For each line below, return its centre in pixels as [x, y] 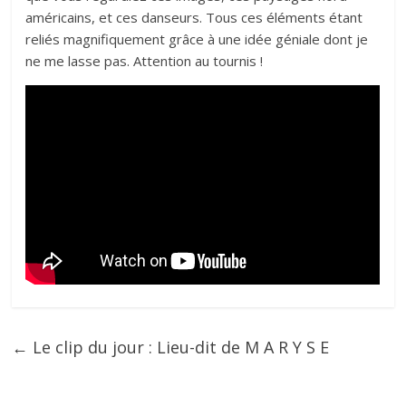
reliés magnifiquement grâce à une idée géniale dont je [197, 39]
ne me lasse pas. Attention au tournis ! [145, 61]
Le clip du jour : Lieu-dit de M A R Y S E [179, 348]
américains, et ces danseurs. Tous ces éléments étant [194, 18]
